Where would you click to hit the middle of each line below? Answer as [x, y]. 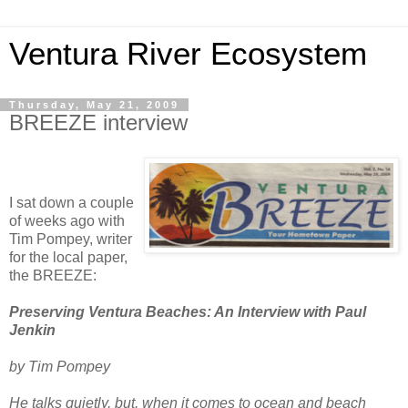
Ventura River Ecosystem [188, 54]
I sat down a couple [71, 202]
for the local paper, [68, 257]
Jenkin [32, 330]
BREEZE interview [98, 122]
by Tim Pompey [60, 366]
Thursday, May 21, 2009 [94, 105]
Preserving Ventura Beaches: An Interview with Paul [188, 311]
